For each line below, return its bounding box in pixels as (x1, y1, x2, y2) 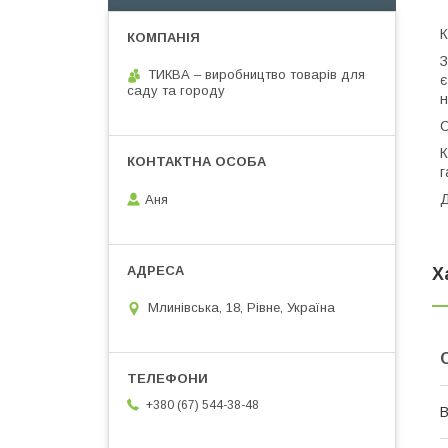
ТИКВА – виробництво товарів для (148, 67, 365, 82)
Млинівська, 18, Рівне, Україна (148, 300, 335, 316)
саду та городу (127, 83, 225, 98)
